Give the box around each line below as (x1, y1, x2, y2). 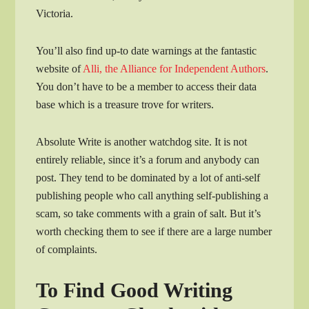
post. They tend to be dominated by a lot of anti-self (36, 171, 261, 183)
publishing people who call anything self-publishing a (36, 189, 269, 201)
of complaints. (36, 243, 98, 255)
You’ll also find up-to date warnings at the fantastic (36, 44, 257, 57)
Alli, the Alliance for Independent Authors (83, 62, 266, 74)
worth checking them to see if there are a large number (36, 225, 272, 237)
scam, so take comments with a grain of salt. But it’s (36, 207, 261, 219)
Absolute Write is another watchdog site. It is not (36, 135, 248, 148)
